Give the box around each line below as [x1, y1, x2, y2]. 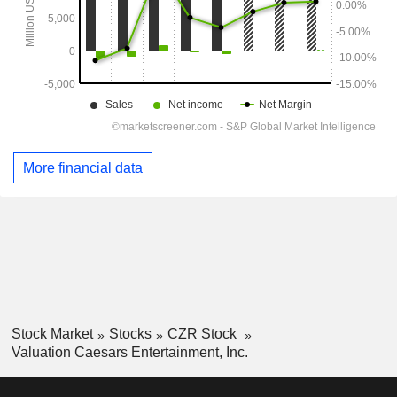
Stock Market [11, 326, 93, 342]
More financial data [23, 160, 143, 175]
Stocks [108, 326, 152, 342]
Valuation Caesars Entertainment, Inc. [11, 345, 248, 361]
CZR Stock [167, 326, 240, 342]
